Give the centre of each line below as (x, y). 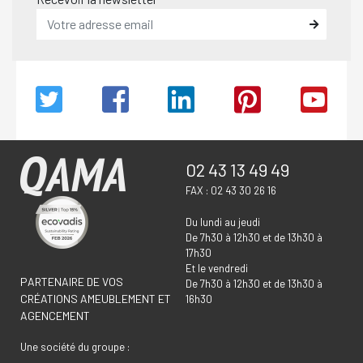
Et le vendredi (217, 268)
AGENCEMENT (55, 315)
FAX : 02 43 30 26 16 (231, 190)
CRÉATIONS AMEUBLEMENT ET (96, 298)
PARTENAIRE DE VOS (72, 281)
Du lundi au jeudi (223, 222)
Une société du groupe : (75, 346)
